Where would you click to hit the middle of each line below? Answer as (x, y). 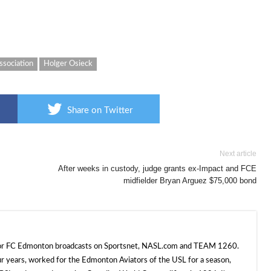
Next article (238, 154)
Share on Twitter (100, 110)
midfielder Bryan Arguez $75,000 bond (190, 181)
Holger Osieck (68, 64)
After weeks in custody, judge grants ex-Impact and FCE (157, 168)
